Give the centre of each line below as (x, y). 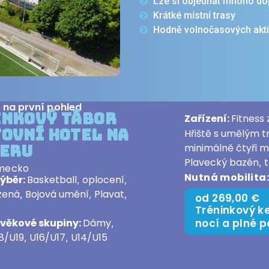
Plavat (109, 195)
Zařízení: (208, 119)
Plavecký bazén (222, 163)
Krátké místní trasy (194, 15)
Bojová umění (57, 195)
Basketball (52, 180)
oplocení (103, 180)
